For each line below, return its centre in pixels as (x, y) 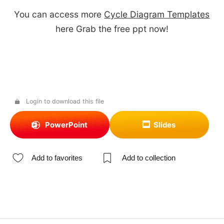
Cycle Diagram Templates (157, 14)
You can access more (59, 14)
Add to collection (148, 158)
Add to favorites (57, 158)
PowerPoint (66, 125)
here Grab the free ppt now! (112, 29)
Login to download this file (65, 101)
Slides (165, 125)
